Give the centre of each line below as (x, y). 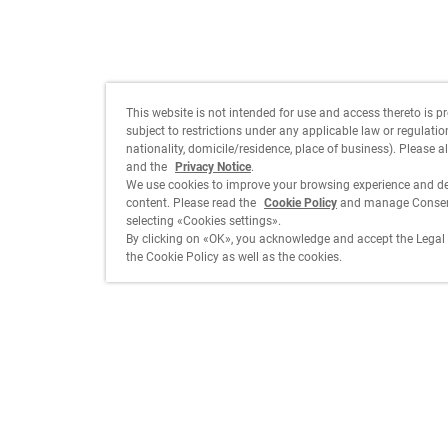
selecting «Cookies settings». (203, 221)
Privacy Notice (213, 167)
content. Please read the (192, 203)
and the (148, 167)
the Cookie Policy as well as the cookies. (234, 257)
